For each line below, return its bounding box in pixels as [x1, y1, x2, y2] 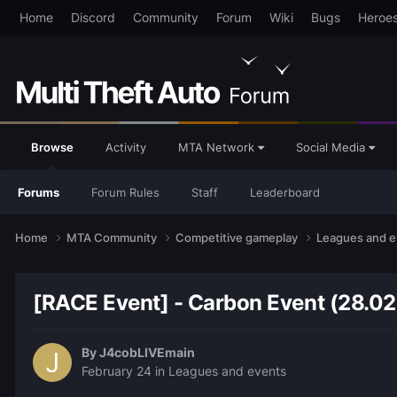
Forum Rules [91, 185, 160, 199]
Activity [105, 140, 146, 154]
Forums [18, 185, 59, 199]
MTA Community [66, 230, 160, 245]
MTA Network [178, 140, 258, 154]
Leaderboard [250, 185, 320, 199]
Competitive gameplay [175, 230, 300, 245]
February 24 [82, 363, 152, 379]
